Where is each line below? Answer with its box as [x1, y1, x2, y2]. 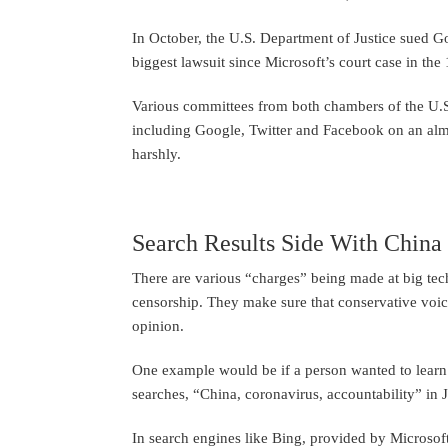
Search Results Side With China [132, 230, 442, 257]
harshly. [132, 145, 181, 163]
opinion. [132, 317, 184, 335]
